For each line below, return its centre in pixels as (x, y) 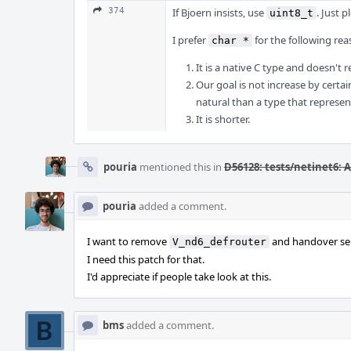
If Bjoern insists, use (219, 13)
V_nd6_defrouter (219, 242)
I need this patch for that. (146, 259)
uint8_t (291, 13)
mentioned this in (181, 167)
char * (230, 40)
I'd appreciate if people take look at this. (179, 277)
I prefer (190, 40)
